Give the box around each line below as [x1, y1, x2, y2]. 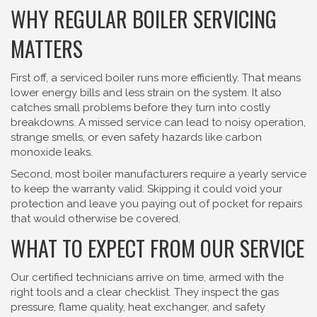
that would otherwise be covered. [11, 212, 180, 225]
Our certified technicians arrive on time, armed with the [11, 271, 284, 284]
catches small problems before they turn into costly [11, 101, 270, 114]
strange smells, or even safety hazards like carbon [11, 131, 262, 144]
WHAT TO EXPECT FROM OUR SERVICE [11, 232, 304, 264]
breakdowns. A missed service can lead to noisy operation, [11, 116, 306, 129]
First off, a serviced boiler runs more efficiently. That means [11, 71, 301, 84]
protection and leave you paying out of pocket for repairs [11, 197, 302, 210]
